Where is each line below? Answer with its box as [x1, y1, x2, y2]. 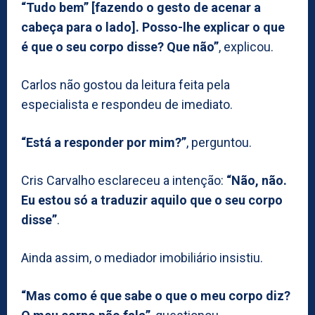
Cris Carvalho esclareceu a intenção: [21, 172, 226, 188]
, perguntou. [186, 134, 252, 150]
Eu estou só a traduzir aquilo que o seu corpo [21, 192, 283, 207]
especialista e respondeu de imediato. [21, 96, 233, 112]
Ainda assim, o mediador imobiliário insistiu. [21, 250, 263, 265]
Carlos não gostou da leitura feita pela [21, 77, 230, 92]
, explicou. [219, 39, 274, 54]
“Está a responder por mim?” [21, 134, 186, 150]
